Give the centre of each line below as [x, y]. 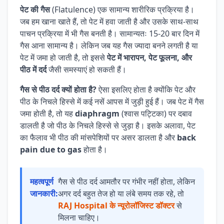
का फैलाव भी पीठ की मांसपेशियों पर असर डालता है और [98, 137]
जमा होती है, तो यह [47, 113]
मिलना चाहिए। [79, 217]
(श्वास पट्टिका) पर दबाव [156, 113]
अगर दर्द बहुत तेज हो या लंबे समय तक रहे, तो [121, 193]
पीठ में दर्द [33, 69]
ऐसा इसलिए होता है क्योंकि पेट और [146, 89]
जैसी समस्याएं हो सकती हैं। [86, 69]
